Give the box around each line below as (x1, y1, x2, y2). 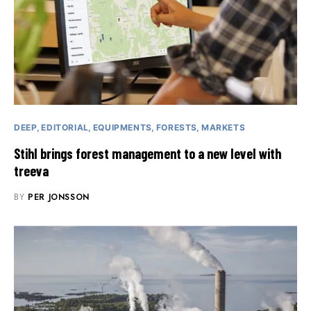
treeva (14, 162, 49, 180)
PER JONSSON (28, 191, 90, 204)
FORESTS (155, 122, 198, 133)
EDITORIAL (41, 122, 89, 133)
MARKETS (201, 122, 246, 133)
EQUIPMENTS (92, 122, 152, 133)
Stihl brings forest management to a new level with (14, 145, 281, 162)
